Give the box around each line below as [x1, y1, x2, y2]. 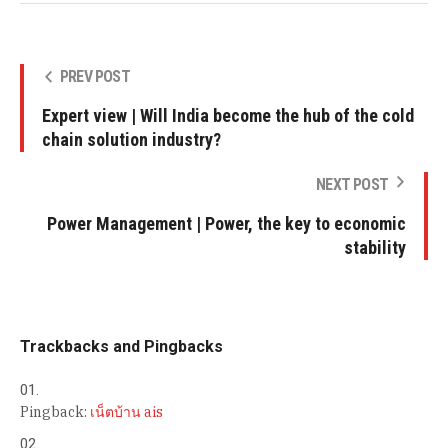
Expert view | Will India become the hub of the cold [42, 104, 414, 126]
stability [344, 236, 406, 258]
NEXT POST [316, 174, 388, 194]
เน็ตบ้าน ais [90, 402, 163, 421]
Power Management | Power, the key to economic [47, 212, 406, 234]
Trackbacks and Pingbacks [20, 336, 223, 356]
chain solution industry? [42, 128, 221, 150]
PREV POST [60, 66, 130, 86]
